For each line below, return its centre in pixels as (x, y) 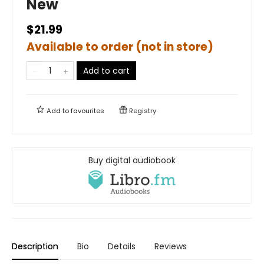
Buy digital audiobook (132, 160)
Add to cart (106, 70)
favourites (88, 110)
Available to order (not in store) (120, 47)
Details (122, 246)
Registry (142, 110)
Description (35, 246)
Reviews (171, 246)
